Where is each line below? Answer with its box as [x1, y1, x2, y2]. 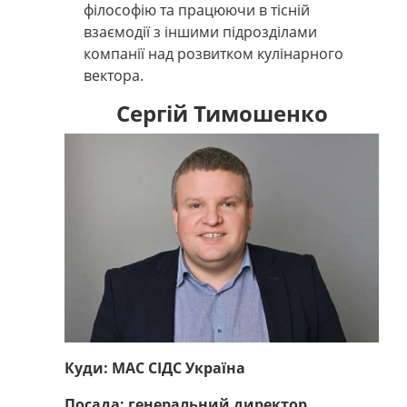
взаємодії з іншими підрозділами [83, 21, 317, 42]
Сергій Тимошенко [115, 97, 328, 128]
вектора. [83, 65, 144, 85]
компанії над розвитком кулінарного [83, 43, 343, 64]
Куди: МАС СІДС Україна [65, 358, 245, 379]
